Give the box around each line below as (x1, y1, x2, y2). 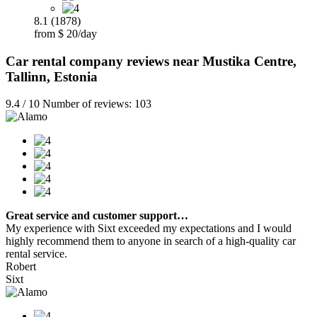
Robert (6, 260, 36, 273)
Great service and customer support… (6, 209, 188, 222)
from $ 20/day (34, 27, 97, 40)
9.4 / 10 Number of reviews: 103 (6, 98, 151, 110)
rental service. (6, 248, 67, 260)
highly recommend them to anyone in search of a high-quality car (6, 235, 296, 248)
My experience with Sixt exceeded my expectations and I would (6, 222, 292, 235)
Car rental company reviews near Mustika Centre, (6, 53, 296, 69)
